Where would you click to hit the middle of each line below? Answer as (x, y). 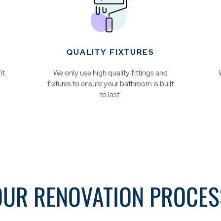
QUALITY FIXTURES (110, 53)
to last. (110, 95)
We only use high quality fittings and (110, 73)
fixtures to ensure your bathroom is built (110, 84)
